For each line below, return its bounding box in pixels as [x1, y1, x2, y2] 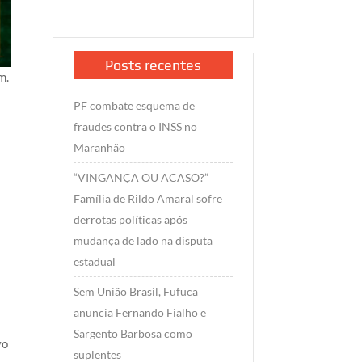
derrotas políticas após [73, 213, 187, 227]
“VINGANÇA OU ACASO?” [73, 170, 208, 185]
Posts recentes [104, 57, 201, 74]
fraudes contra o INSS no [73, 120, 197, 134]
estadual [73, 255, 116, 269]
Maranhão [73, 141, 125, 155]
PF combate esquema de [73, 99, 195, 113]
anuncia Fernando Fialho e [73, 305, 206, 320]
